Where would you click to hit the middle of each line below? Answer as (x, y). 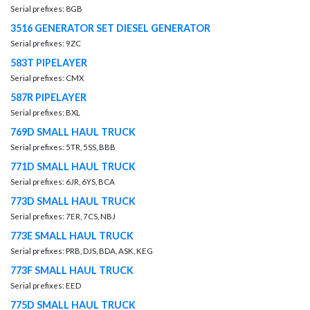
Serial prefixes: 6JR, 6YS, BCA (63, 182)
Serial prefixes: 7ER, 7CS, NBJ (63, 216)
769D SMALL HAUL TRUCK (73, 132)
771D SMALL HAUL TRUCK (73, 166)
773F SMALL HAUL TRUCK (72, 270)
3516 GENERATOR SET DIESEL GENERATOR (110, 28)
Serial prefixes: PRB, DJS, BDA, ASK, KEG (82, 251)
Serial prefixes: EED (46, 285)
